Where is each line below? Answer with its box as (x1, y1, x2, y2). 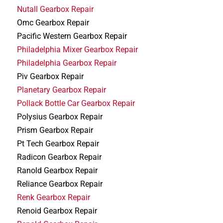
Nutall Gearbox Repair (17, 4, 94, 14)
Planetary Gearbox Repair (17, 85, 107, 95)
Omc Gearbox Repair (17, 17, 90, 27)
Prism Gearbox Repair (17, 125, 94, 135)
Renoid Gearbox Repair (17, 206, 98, 216)
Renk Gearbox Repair (17, 192, 91, 202)
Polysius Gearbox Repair (17, 111, 103, 121)
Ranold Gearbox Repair (17, 165, 98, 175)
